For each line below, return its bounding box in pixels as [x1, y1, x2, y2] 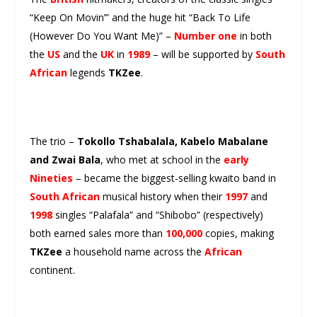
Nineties [30, 171, 74, 185]
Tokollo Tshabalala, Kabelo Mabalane [77, 134, 269, 148]
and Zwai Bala [30, 152, 101, 166]
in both [237, 28, 272, 42]
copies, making [202, 226, 275, 240]
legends [67, 65, 109, 79]
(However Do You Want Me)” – [30, 28, 175, 42]
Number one [174, 28, 238, 42]
